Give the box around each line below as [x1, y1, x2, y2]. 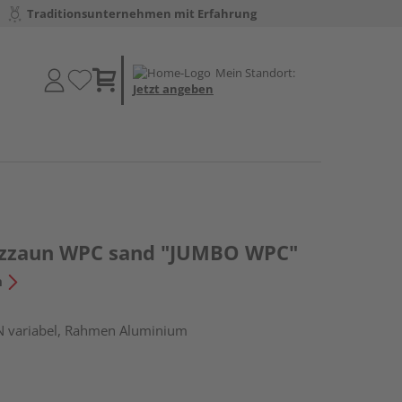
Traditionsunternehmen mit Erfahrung [26, 5, 257, 22]
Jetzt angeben [133, 80, 214, 97]
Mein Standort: [215, 64, 295, 81]
